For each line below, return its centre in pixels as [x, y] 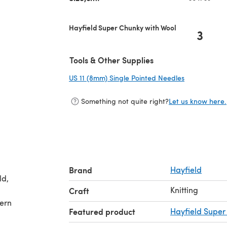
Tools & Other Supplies [111, 60]
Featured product [102, 211]
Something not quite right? [125, 101]
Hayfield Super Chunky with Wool [123, 27]
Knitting [184, 190]
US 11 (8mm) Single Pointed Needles [127, 78]
